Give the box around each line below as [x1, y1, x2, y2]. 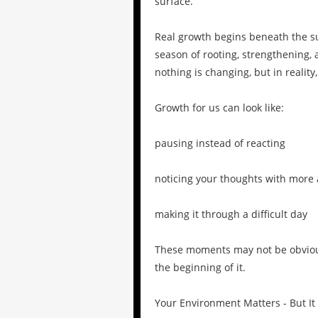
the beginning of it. [155, 261, 246, 275]
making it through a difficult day [155, 207, 307, 221]
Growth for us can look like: [155, 101, 284, 115]
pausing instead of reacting [155, 136, 285, 150]
